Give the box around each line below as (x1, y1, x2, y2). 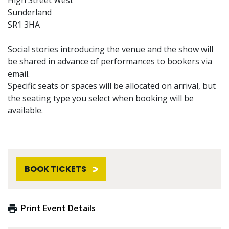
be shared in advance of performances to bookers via (8, 55, 212, 67)
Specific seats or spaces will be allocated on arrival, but (8, 80, 216, 91)
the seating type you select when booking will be (8, 92, 194, 104)
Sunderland (8, 6, 52, 18)
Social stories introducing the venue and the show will (8, 43, 213, 55)
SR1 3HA (8, 18, 40, 30)
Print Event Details (20, 202, 96, 214)
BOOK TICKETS (25, 163, 86, 175)
